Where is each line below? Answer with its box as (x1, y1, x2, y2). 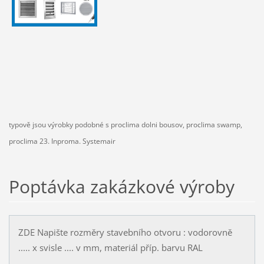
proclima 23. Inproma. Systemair (8, 136, 115, 147)
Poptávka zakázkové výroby (8, 174, 235, 199)
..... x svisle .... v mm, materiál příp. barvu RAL (18, 242, 203, 254)
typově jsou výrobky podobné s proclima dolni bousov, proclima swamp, (8, 120, 242, 130)
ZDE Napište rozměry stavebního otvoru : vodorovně (18, 226, 232, 239)
